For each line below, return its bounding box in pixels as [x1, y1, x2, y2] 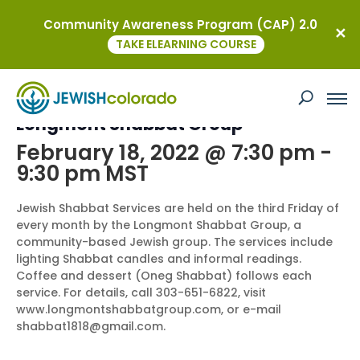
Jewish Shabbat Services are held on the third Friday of [16, 200, 339, 216]
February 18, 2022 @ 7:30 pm [16, 138, 315, 167]
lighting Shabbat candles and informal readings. [16, 251, 301, 267]
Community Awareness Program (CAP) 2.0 [43, 15, 317, 33]
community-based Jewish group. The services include [16, 234, 333, 250]
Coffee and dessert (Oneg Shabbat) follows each [16, 268, 312, 284]
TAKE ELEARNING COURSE [116, 35, 256, 52]
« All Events [16, 32, 84, 48]
